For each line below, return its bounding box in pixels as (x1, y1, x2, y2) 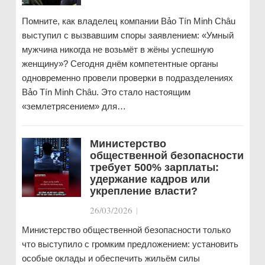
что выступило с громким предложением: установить (21, 239, 238, 249)
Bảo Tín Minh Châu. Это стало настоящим (21, 87, 190, 97)
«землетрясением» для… (21, 101, 126, 111)
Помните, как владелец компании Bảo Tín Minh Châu (21, 16, 235, 26)
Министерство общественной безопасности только (21, 225, 231, 235)
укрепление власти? (89, 185, 198, 197)
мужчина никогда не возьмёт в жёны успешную (21, 44, 214, 54)
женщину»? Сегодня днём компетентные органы (21, 59, 218, 69)
